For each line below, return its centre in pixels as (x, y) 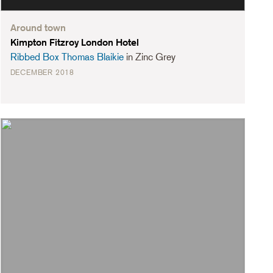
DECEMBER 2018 (42, 72)
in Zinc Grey (149, 57)
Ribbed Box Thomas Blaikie (67, 57)
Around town (38, 27)
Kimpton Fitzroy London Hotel (74, 42)
